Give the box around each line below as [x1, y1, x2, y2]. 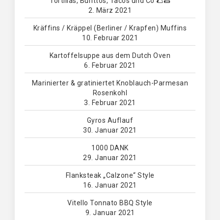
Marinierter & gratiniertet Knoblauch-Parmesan [31, 79, 189, 87]
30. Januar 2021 [83, 126, 137, 135]
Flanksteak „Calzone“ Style [65, 171, 155, 180]
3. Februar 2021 [84, 99, 136, 107]
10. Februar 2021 [82, 34, 138, 42]
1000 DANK [91, 144, 129, 152]
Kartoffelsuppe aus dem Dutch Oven [49, 52, 171, 60]
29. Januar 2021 [83, 154, 137, 162]
